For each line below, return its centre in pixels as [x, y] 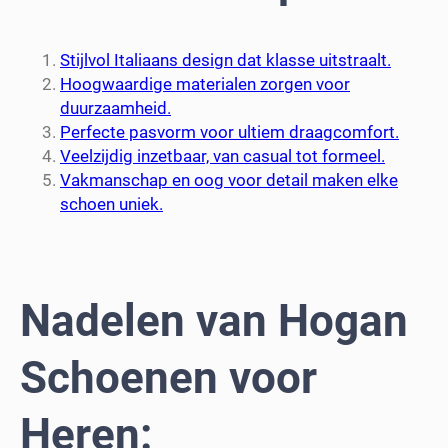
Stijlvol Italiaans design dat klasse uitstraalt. [225, 59]
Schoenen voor [168, 378]
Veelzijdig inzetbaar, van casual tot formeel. [222, 155]
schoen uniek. [111, 203]
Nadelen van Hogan [214, 321]
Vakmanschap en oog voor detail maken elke [229, 179]
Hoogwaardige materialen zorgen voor [205, 83]
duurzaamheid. [115, 107]
